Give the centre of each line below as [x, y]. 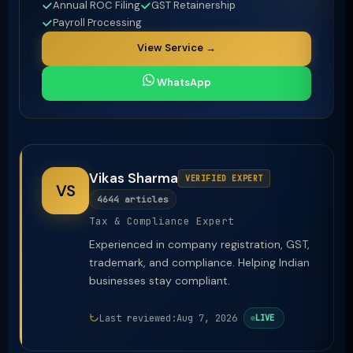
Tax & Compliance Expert [162, 221]
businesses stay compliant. [160, 281]
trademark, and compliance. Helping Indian [199, 262]
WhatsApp [182, 82]
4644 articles [133, 199]
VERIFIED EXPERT [224, 178]
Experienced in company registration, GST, [199, 244]
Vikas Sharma [134, 178]
